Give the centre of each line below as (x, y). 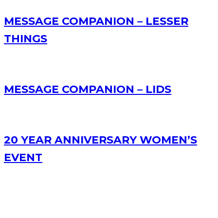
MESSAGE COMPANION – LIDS (88, 90)
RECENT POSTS (48, 202)
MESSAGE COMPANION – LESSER (96, 21)
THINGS (26, 39)
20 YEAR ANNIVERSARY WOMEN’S (100, 140)
